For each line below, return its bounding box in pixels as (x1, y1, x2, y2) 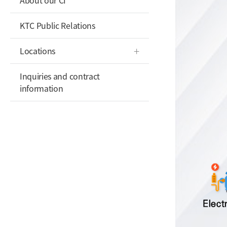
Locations (20, 45, 56, 57)
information (20, 82, 63, 94)
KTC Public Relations (20, 19, 95, 31)
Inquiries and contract (20, 70, 100, 82)
